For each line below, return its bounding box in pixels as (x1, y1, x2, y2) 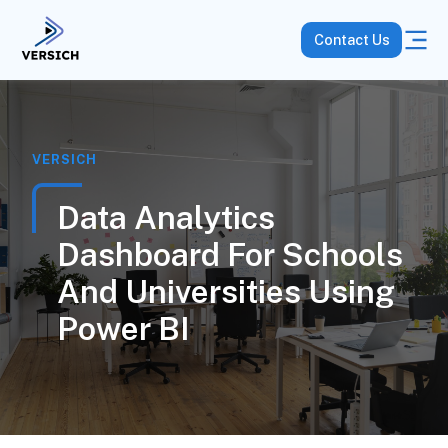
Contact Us (313, 31, 390, 49)
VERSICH (31, 152, 97, 167)
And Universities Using (56, 273, 395, 310)
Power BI (56, 310, 190, 347)
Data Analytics (56, 199, 275, 236)
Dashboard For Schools (56, 236, 403, 273)
